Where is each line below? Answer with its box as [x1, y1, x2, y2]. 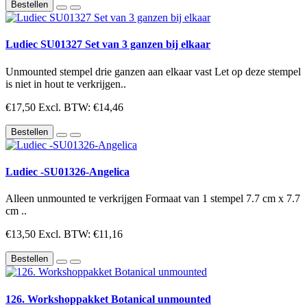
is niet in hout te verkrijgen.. [5, 77, 126, 90]
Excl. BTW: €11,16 [38, 228, 123, 241]
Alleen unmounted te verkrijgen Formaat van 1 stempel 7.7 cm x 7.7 [5, 193, 300, 205]
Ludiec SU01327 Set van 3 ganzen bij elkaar [5, 38, 210, 51]
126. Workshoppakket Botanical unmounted [5, 293, 211, 305]
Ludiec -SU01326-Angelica [5, 165, 130, 177]
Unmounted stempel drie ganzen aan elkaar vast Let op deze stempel [5, 65, 301, 77]
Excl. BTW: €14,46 [38, 101, 123, 113]
